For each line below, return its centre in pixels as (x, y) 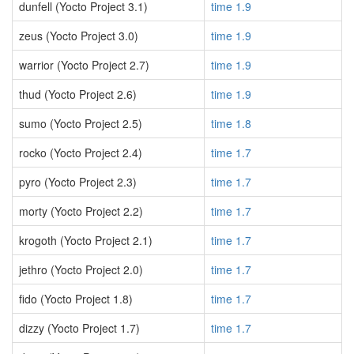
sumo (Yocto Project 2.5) (81, 123)
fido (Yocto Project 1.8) (76, 299)
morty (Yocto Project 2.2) (81, 211)
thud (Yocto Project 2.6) (78, 94)
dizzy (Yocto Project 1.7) (79, 328)
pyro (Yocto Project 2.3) (78, 182)
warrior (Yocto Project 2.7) (84, 65)
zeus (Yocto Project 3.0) (79, 36)
